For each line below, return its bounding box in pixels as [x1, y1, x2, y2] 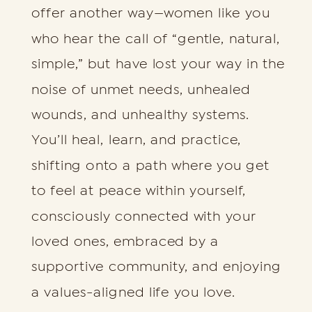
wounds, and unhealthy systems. [31, 107, 250, 122]
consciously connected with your [31, 208, 256, 224]
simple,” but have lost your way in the [31, 56, 286, 72]
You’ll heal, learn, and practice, [31, 132, 242, 148]
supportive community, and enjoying [31, 259, 281, 274]
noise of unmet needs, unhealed [31, 81, 251, 97]
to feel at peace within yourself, [31, 183, 247, 198]
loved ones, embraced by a [31, 233, 219, 249]
